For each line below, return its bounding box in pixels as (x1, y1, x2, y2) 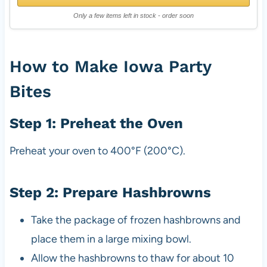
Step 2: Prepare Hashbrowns (9, 184, 211, 201)
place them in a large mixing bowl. (30, 232, 191, 246)
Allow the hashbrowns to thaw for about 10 (30, 252, 234, 265)
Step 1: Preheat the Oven (9, 115, 183, 132)
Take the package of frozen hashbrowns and (30, 213, 241, 227)
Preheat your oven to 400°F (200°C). (9, 144, 185, 158)
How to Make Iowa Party (9, 57, 211, 77)
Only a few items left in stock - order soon (73, 12, 194, 20)
